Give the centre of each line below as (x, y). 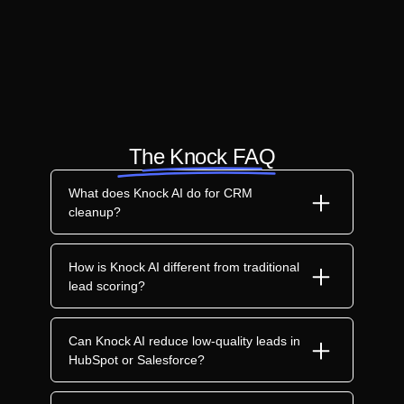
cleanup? (95, 211)
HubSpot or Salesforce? (137, 359)
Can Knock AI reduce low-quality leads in (184, 340)
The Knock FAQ (202, 156)
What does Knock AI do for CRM (161, 193)
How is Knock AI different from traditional (184, 266)
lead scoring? (107, 285)
